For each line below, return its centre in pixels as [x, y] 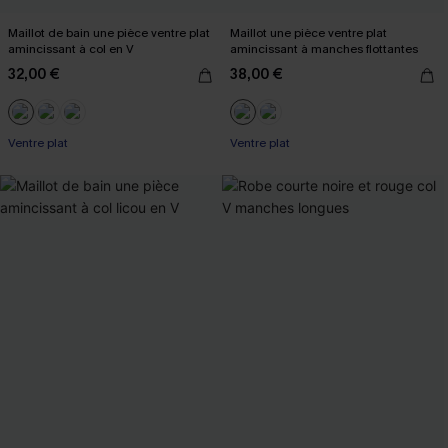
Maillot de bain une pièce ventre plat [109, 32]
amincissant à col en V [71, 48]
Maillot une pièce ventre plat [308, 32]
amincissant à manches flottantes [324, 48]
